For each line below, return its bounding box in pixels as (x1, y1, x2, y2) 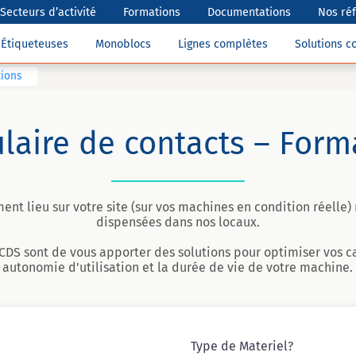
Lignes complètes (178, 37, 268, 51)
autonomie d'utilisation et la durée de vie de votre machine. (2, 260, 354, 275)
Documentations (207, 5, 292, 19)
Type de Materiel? (191, 339, 293, 354)
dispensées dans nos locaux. (95, 215, 260, 230)
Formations (123, 5, 181, 19)
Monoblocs (95, 37, 151, 51)
